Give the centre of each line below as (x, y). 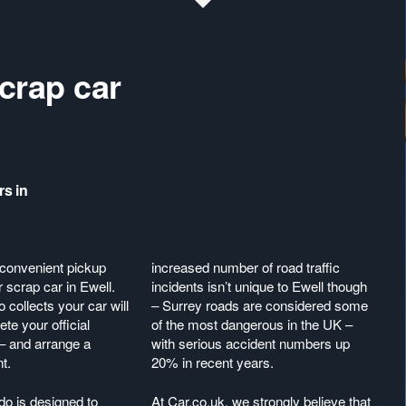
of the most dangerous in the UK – (252, 324)
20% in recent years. (213, 362)
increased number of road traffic (246, 267)
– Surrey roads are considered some (260, 305)
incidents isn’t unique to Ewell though (260, 286)
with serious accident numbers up (251, 343)
